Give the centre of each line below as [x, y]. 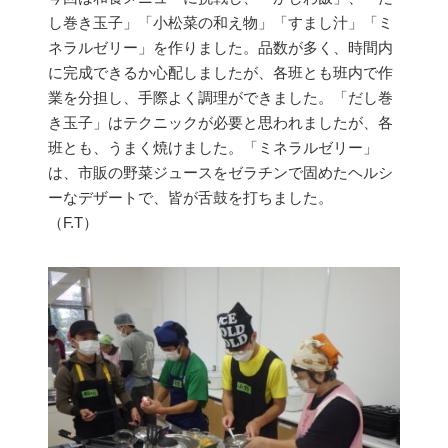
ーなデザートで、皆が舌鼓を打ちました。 [190, 197]
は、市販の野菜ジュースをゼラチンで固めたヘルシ [220, 172]
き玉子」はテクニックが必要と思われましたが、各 [220, 122]
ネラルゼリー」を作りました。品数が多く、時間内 [220, 47]
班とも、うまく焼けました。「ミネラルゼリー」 [213, 147]
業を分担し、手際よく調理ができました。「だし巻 [220, 97]
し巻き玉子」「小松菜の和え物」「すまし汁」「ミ [220, 22]
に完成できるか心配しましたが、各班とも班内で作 [220, 72]
